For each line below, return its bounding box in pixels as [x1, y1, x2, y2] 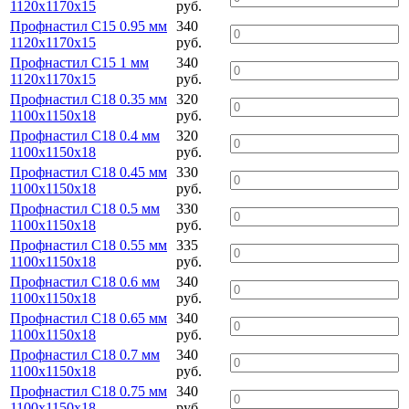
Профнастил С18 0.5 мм [10, 200, 160, 216]
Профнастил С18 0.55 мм [10, 236, 167, 253]
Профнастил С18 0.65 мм [10, 309, 167, 326]
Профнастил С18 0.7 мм [10, 346, 160, 362]
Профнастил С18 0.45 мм [10, 163, 167, 180]
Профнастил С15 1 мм [10, 54, 149, 70]
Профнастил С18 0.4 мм [10, 127, 160, 143]
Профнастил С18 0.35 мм [10, 90, 167, 107]
